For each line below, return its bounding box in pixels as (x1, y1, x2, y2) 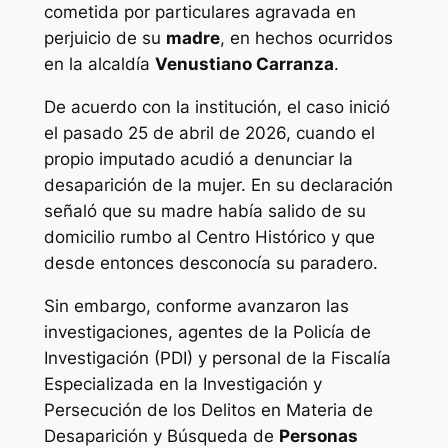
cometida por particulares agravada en (43, 2, 356, 23)
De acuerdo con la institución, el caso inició (43, 97, 390, 118)
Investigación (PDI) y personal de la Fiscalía (43, 348, 391, 369)
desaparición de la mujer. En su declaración (43, 175, 393, 196)
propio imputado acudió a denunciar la (43, 149, 353, 170)
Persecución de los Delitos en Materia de (43, 400, 373, 421)
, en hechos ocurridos (219, 28, 393, 49)
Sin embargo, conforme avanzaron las (43, 296, 349, 317)
